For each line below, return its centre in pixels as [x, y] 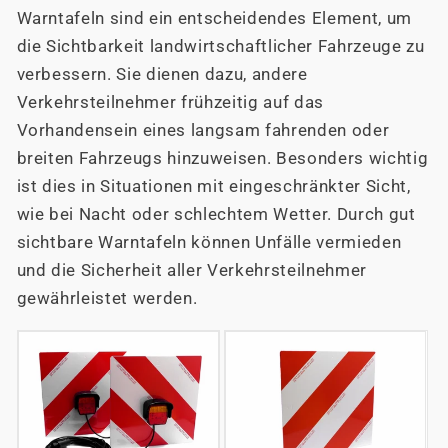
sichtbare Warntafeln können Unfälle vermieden [209, 243]
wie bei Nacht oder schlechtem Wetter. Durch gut [216, 215]
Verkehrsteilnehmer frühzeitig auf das [170, 103]
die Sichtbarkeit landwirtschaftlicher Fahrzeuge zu [220, 47]
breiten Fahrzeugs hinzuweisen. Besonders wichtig [222, 159]
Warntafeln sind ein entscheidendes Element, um [214, 19]
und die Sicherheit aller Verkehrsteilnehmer [191, 271]
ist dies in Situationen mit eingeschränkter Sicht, [213, 187]
